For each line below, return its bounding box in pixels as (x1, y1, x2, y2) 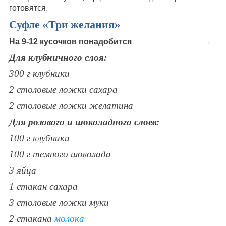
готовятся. (9, 3, 48, 12)
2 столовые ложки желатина (9, 100, 133, 111)
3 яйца (9, 164, 36, 176)
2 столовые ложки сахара (9, 84, 118, 95)
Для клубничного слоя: (9, 51, 107, 63)
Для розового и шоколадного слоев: (9, 116, 159, 127)
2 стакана (9, 213, 54, 224)
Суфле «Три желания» (9, 18, 121, 31)
